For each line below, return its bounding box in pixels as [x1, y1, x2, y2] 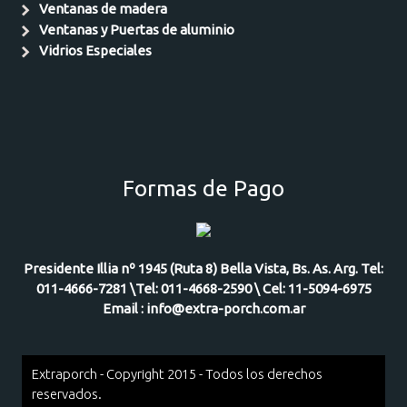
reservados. [31, 386, 102, 402]
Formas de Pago [123, 175, 284, 202]
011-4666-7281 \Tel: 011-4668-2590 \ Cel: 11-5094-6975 [35, 281, 372, 297]
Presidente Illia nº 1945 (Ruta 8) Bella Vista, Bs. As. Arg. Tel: [24, 261, 383, 277]
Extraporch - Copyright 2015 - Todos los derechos [31, 366, 323, 382]
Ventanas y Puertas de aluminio [39, 21, 235, 37]
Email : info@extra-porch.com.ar [102, 301, 305, 317]
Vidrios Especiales [39, 42, 153, 58]
